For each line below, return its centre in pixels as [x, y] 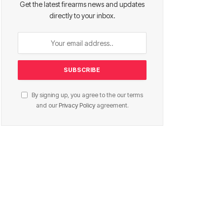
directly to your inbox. [82, 16]
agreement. [112, 106]
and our [47, 106]
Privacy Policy [77, 106]
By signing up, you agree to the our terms [87, 95]
